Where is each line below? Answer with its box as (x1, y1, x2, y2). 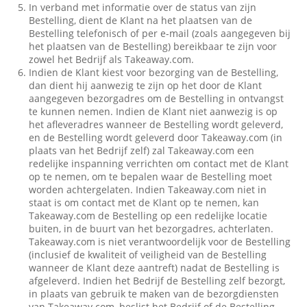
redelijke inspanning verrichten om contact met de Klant (29, 157, 289, 170)
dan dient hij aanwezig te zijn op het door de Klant (29, 79, 262, 92)
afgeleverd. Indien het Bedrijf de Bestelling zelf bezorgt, (29, 274, 286, 287)
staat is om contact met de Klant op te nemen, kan (29, 196, 260, 209)
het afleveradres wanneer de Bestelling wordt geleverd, (29, 118, 284, 131)
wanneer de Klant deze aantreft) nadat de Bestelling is (29, 261, 280, 274)
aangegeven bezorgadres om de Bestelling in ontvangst (29, 92, 284, 105)
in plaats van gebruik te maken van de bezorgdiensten (29, 287, 280, 300)
